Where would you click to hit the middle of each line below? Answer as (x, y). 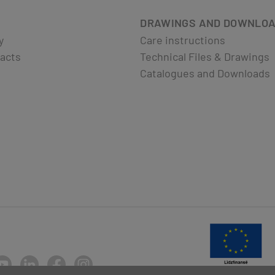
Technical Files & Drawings (205, 56)
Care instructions (183, 40)
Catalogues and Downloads (205, 73)
